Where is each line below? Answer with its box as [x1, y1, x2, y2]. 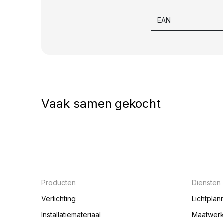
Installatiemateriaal [41, 210, 101, 219]
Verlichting [41, 194, 76, 203]
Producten [41, 178, 78, 187]
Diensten [191, 178, 221, 187]
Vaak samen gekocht [41, 96, 161, 111]
